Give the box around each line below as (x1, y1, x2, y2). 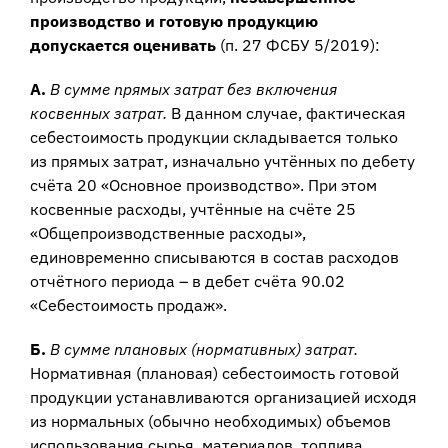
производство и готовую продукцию (29, 11, 318, 32)
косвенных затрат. (29, 103, 167, 124)
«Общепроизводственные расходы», (29, 223, 306, 244)
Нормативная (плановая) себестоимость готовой (29, 363, 399, 384)
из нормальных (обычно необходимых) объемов (29, 411, 391, 432)
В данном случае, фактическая (166, 103, 406, 124)
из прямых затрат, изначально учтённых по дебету (29, 151, 415, 172)
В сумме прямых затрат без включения (49, 79, 337, 100)
